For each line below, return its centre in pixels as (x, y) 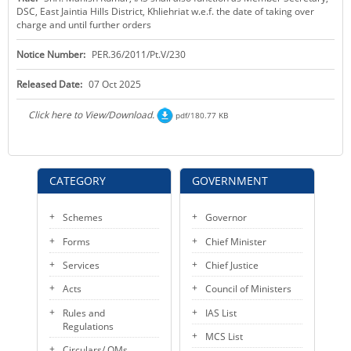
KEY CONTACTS (36, 14)
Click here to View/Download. (91, 114)
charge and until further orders (84, 24)
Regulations (88, 326)
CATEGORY (77, 180)
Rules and (83, 313)
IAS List (221, 313)
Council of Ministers (248, 289)
